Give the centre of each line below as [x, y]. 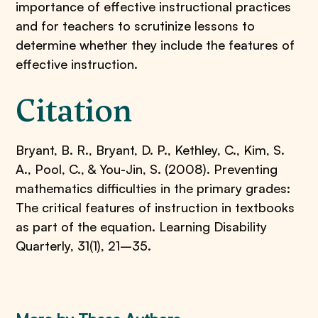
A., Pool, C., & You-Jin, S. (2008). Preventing [147, 169]
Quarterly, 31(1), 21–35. [84, 246]
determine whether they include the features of [155, 45]
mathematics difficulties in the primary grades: [153, 188]
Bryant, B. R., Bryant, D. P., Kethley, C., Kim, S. [150, 150]
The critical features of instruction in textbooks [155, 207]
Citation [74, 111]
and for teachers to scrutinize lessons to [136, 26]
